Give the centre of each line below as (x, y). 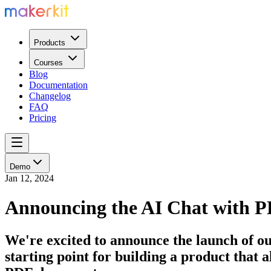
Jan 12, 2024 (29, 178)
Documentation (58, 85)
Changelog (50, 96)
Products (50, 43)
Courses (48, 63)
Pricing (43, 118)
